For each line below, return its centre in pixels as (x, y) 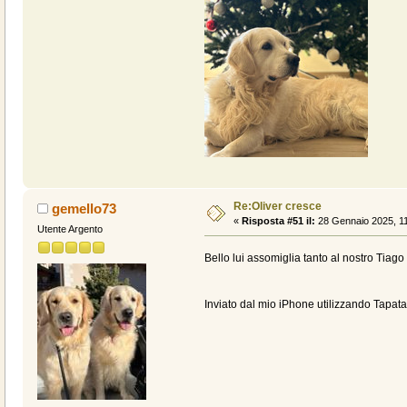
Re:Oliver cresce (277, 207)
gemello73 (84, 209)
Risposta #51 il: (278, 221)
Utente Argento (69, 229)
